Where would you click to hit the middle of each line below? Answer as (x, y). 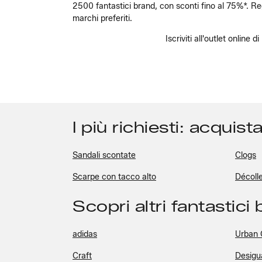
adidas (85, 235)
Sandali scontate (104, 156)
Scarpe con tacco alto (114, 177)
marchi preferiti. (102, 19)
